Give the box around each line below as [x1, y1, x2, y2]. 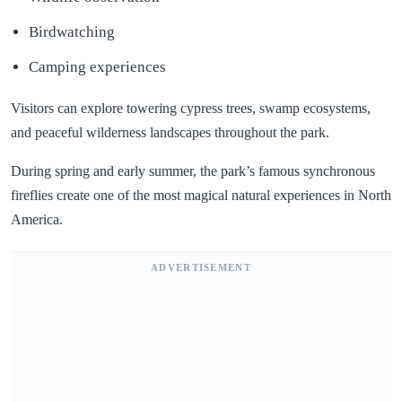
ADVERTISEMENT [151, 261, 251, 273]
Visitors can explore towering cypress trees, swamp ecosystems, [11, 100, 371, 116]
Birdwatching [29, 22, 115, 40]
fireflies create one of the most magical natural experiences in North [11, 187, 391, 203]
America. [11, 211, 63, 227]
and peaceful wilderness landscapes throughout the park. [11, 124, 329, 140]
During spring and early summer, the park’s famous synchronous [11, 162, 375, 179]
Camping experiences [29, 57, 166, 75]
